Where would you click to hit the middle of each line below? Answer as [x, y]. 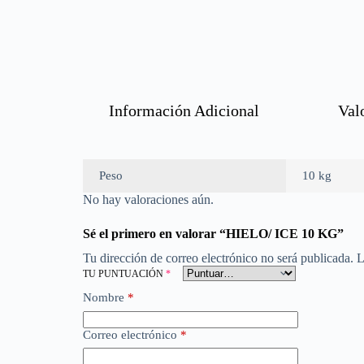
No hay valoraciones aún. [148, 199]
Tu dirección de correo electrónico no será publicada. [218, 258]
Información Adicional [184, 110]
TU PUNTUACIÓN [124, 274]
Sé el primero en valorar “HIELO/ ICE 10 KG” [213, 234]
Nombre [104, 297]
